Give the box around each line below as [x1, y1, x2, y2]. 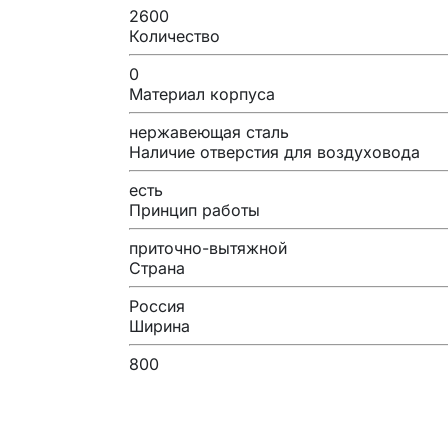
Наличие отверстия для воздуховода [129, 141, 420, 162]
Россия [129, 295, 185, 316]
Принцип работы [129, 199, 260, 220]
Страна [129, 257, 185, 278]
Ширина [129, 315, 190, 336]
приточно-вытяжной [129, 237, 287, 258]
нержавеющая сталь [129, 121, 289, 142]
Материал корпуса [129, 83, 275, 104]
